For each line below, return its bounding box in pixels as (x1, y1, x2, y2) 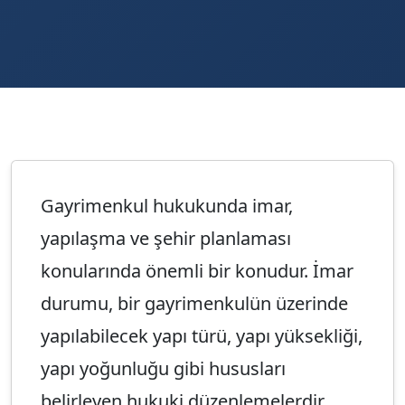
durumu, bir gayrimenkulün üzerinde (41, 291, 348, 316)
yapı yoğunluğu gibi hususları (41, 356, 286, 381)
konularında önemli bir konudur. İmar (41, 259, 353, 284)
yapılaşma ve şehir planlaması (41, 226, 291, 251)
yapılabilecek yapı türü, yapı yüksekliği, (41, 324, 363, 349)
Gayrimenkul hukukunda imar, (41, 193, 293, 219)
